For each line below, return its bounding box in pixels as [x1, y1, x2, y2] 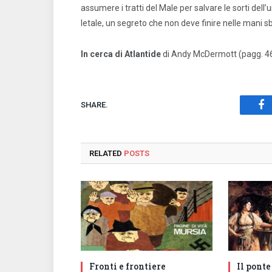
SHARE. [81, 100, 108, 110]
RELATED [89, 148, 124, 158]
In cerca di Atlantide [81, 49, 161, 59]
